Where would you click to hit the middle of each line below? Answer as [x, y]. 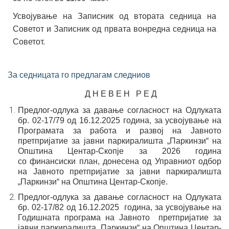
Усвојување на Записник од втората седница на [114, 16]
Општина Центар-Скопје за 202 [97, 151]
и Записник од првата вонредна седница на [132, 29]
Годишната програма [59, 217]
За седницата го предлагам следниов [79, 75]
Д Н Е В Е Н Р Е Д [121, 94]
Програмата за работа [72, 131]
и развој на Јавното [174, 131]
